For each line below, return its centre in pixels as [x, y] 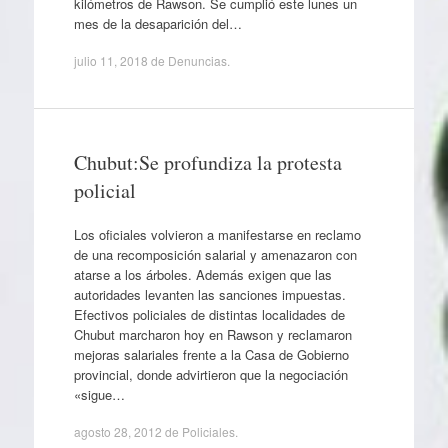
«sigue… [99, 394]
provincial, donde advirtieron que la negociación [210, 374]
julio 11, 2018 [110, 61]
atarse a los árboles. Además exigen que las [202, 274]
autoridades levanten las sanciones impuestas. [209, 294]
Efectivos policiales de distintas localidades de [209, 314]
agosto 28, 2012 [117, 432]
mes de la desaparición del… [157, 23]
